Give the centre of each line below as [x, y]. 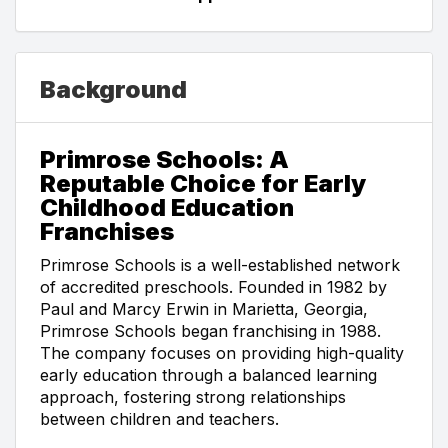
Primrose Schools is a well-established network [220, 264]
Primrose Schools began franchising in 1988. [210, 330]
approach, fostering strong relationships [193, 396]
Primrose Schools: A [164, 159]
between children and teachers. [159, 418]
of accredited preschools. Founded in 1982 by [213, 286]
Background [113, 89]
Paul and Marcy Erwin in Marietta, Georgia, [204, 308]
